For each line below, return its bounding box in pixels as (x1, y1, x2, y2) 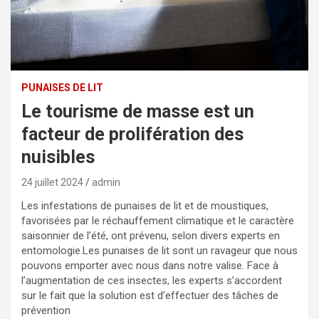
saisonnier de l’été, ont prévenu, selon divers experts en (21, 229, 280, 242)
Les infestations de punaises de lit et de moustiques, (21, 199, 268, 212)
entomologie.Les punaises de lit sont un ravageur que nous (21, 244, 298, 257)
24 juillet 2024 (21, 176, 83, 188)
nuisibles (21, 146, 95, 167)
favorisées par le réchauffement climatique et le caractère (21, 214, 294, 227)
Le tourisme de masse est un (21, 100, 254, 122)
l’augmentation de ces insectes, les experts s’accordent (21, 273, 282, 287)
